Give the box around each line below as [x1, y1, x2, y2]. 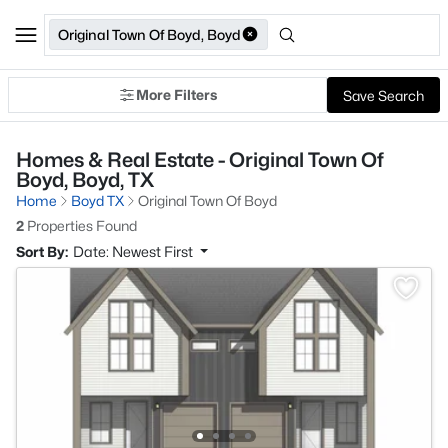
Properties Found [24, 217, 137, 234]
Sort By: [16, 243, 68, 260]
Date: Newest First [73, 243, 196, 260]
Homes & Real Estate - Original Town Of [16, 148, 384, 172]
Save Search [343, 86, 424, 104]
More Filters [136, 86, 217, 103]
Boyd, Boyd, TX [16, 168, 154, 192]
